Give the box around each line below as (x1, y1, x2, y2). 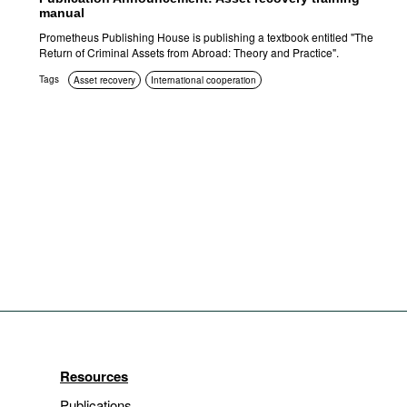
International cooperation (151, 74, 256, 86)
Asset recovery (74, 74, 135, 86)
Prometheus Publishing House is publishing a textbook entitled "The (39, 29, 373, 45)
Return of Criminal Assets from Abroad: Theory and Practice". (39, 45, 339, 60)
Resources (60, 366, 128, 386)
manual (39, 5, 84, 20)
